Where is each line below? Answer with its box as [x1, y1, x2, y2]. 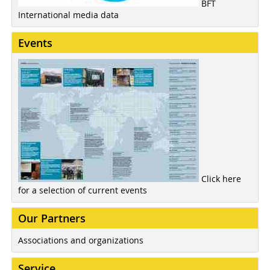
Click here [201, 173, 241, 185]
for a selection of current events [18, 184, 147, 196]
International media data [18, 9, 119, 21]
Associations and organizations [18, 234, 143, 246]
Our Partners [18, 211, 86, 226]
